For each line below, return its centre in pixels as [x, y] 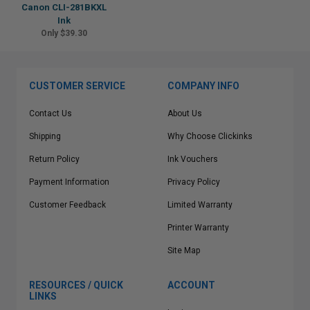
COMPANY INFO [203, 86]
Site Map [184, 250]
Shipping [45, 136]
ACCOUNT [191, 285]
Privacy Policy [194, 182]
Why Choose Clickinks [210, 136]
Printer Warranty [198, 228]
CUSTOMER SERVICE [77, 86]
